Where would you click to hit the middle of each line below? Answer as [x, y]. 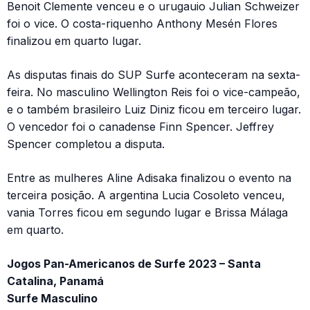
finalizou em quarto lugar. [74, 41]
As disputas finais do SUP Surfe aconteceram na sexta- [154, 75]
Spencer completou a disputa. [86, 144]
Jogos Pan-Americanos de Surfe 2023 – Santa [134, 264]
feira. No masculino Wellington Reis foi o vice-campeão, [154, 92]
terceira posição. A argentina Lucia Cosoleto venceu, [146, 195]
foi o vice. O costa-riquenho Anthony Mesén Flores [142, 24]
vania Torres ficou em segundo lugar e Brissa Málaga [147, 213]
